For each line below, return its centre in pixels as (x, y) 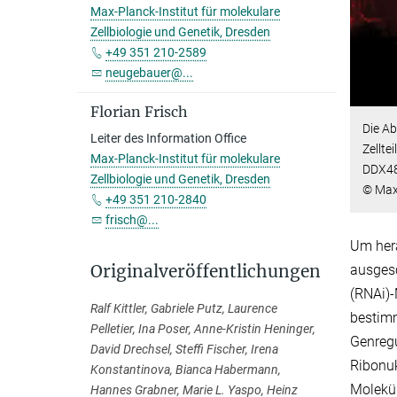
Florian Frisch (139, 112)
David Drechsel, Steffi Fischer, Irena (184, 349)
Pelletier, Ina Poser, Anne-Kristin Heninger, (203, 329)
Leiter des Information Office (168, 138)
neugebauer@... (149, 73)
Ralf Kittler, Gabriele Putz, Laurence (184, 308)
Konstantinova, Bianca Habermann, (186, 370)
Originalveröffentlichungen (206, 271)
